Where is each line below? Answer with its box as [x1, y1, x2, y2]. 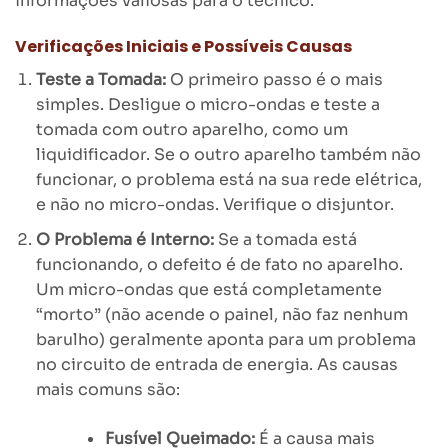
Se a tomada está [213, 228, 357, 250]
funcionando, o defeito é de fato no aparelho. [35, 253, 403, 275]
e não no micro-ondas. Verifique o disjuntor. [35, 194, 394, 216]
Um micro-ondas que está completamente [35, 278, 382, 300]
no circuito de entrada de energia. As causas [35, 353, 398, 375]
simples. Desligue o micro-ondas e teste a [35, 94, 380, 116]
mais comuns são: [35, 378, 180, 400]
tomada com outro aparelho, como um [35, 119, 348, 141]
